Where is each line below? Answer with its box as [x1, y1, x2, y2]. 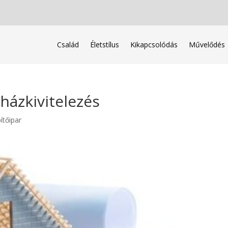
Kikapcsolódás [130, 40, 178, 49]
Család [56, 40, 79, 49]
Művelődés [188, 40, 225, 49]
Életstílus [90, 40, 119, 49]
